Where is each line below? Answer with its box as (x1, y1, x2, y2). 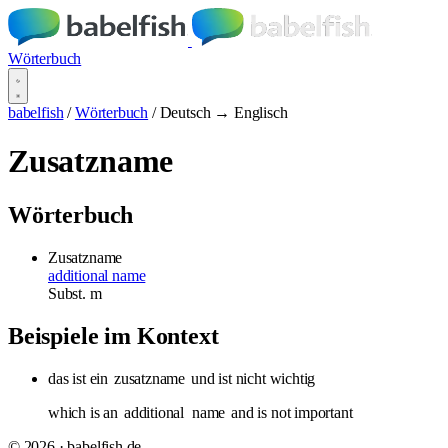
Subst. (48, 284, 90, 302)
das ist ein (48, 369, 112, 387)
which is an (48, 403, 122, 421)
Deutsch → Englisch (159, 104, 288, 121)
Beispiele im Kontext (8, 322, 219, 349)
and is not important (227, 403, 353, 421)
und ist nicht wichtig (187, 369, 316, 387)
